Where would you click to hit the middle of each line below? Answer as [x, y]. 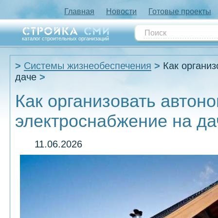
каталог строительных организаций [66, 38]
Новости [121, 11]
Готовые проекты [180, 11]
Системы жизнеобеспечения [88, 66]
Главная [79, 11]
